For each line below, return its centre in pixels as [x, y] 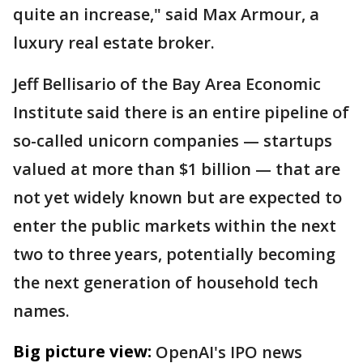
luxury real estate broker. [114, 43]
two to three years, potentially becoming [174, 254]
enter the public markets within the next [175, 226]
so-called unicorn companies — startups [173, 141]
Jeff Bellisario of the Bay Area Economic [167, 84]
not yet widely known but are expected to [177, 197]
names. [41, 311]
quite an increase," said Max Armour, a [166, 14]
